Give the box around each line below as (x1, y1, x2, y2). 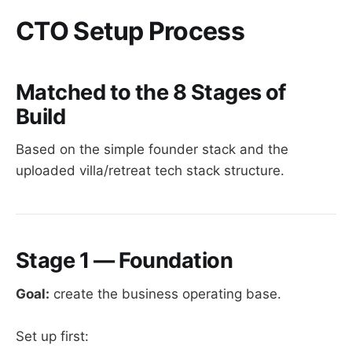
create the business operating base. (49, 286, 281, 302)
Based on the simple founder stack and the (16, 141, 288, 158)
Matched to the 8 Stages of (16, 79, 286, 105)
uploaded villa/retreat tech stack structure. (16, 163, 284, 179)
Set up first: (16, 328, 89, 345)
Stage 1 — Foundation (16, 247, 233, 274)
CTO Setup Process (16, 16, 245, 47)
